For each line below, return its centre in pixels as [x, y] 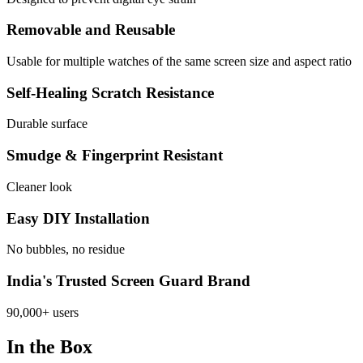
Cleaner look [39, 186]
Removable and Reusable [91, 30]
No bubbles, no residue [66, 250]
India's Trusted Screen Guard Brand [128, 281]
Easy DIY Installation [78, 218]
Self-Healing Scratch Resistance [110, 92]
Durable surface [47, 124]
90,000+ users [43, 312]
